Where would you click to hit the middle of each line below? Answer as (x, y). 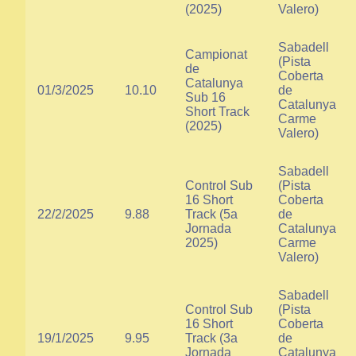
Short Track (217, 112)
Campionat (216, 54)
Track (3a (211, 338)
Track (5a (211, 214)
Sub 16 (205, 97)
